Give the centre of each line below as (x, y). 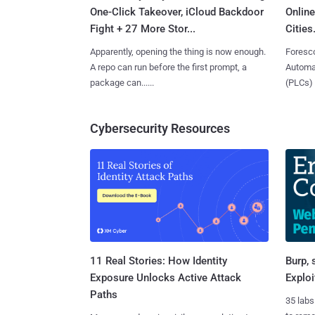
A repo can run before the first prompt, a (168, 67)
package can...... (122, 82)
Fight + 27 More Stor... (143, 28)
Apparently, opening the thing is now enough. (178, 51)
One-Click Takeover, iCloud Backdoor (177, 12)
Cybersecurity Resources (160, 128)
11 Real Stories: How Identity (159, 261)
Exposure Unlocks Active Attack (166, 278)
